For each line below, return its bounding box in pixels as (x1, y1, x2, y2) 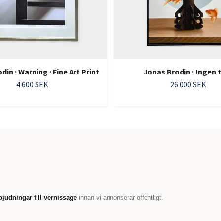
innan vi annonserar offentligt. (77, 194, 163, 202)
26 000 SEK (170, 79, 206, 90)
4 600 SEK (16, 79, 48, 90)
